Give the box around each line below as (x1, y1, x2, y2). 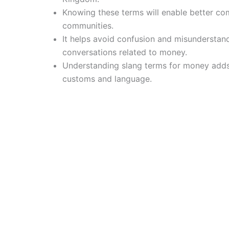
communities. (62, 20, 113, 31)
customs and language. (62, 73, 152, 84)
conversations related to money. (62, 47, 187, 57)
